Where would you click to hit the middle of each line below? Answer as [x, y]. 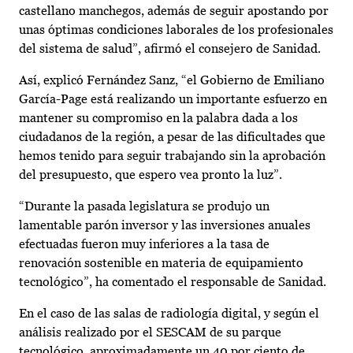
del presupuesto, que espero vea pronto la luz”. [150, 175]
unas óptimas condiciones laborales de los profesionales [176, 30]
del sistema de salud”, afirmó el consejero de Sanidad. [170, 49]
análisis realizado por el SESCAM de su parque [150, 333]
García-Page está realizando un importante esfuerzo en [173, 99]
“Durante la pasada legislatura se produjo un [144, 206]
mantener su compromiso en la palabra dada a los [158, 118]
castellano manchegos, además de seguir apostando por [174, 11]
